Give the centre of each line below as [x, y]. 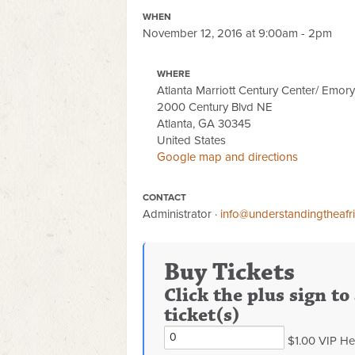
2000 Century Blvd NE [215, 107]
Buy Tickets [229, 272]
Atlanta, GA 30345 [204, 124]
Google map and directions [228, 157]
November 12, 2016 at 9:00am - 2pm [237, 33]
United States [192, 140]
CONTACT [164, 197]
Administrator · [181, 214]
